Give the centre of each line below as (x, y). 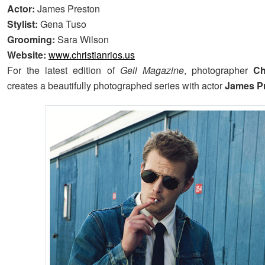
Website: (27, 54)
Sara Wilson (83, 39)
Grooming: (32, 39)
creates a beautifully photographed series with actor (116, 85)
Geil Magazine (152, 70)
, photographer (219, 70)
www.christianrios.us (92, 54)
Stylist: (22, 24)
